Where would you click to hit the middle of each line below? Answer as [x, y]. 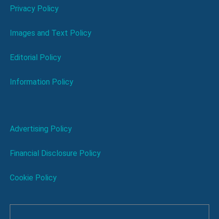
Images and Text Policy [51, 33]
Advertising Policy [41, 129]
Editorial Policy [35, 57]
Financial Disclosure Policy [55, 153]
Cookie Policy [33, 177]
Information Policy [42, 82]
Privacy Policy [34, 8]
